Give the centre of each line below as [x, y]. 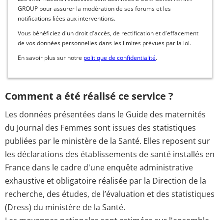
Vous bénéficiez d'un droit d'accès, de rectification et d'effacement [108, 33]
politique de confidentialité [120, 57]
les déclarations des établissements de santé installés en [110, 154]
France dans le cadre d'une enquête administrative [99, 167]
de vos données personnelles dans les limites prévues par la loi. [104, 43]
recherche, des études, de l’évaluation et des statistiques [110, 194]
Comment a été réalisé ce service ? [89, 96]
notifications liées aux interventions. [67, 18]
